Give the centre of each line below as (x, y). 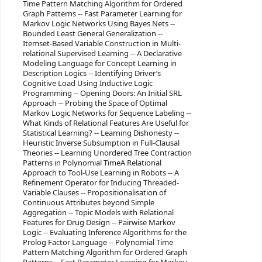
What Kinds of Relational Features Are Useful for (106, 123)
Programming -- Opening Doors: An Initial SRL (102, 93)
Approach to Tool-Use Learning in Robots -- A (101, 173)
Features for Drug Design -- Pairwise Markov (99, 222)
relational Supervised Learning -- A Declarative (102, 53)
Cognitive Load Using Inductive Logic (87, 83)
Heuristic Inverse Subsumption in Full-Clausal (101, 143)
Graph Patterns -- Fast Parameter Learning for (102, 13)
